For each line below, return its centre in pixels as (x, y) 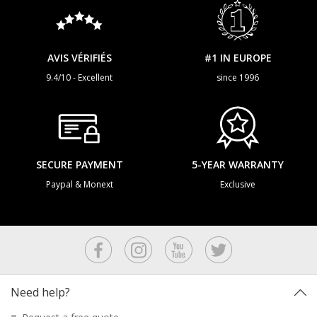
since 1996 (238, 77)
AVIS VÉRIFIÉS (79, 57)
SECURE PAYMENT (79, 165)
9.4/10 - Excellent (79, 77)
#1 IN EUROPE (238, 57)
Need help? (40, 293)
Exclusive (238, 185)
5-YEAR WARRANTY (238, 165)
